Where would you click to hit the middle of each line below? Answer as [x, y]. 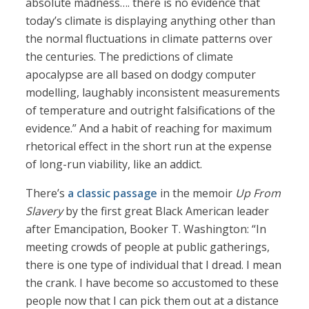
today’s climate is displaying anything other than [151, 21]
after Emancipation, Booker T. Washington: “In [146, 229]
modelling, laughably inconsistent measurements [153, 93]
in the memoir [197, 193]
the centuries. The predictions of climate [130, 57]
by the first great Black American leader [166, 211]
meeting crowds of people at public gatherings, [148, 247]
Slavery [44, 211]
